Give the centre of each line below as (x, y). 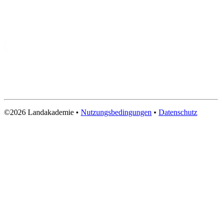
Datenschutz (178, 112)
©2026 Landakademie (39, 112)
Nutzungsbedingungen (116, 112)
